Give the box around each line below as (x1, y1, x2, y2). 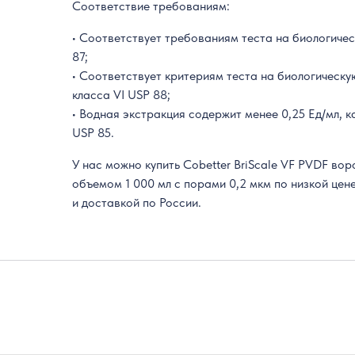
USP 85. (72, 125, 115, 141)
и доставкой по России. (72, 195, 202, 211)
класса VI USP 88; (72, 87, 171, 103)
